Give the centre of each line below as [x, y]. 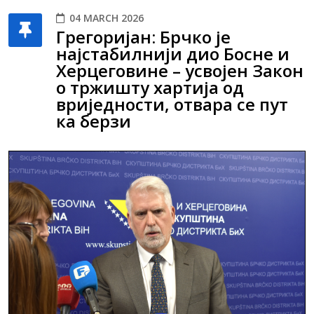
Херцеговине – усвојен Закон [180, 70]
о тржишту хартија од [150, 87]
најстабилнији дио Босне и [173, 53]
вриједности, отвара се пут [172, 104]
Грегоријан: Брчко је [143, 36]
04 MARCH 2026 [107, 18]
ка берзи [94, 121]
